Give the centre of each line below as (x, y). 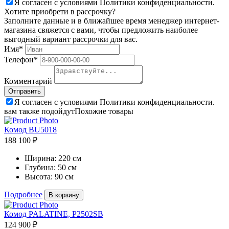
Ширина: (40, 158)
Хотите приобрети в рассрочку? (60, 12)
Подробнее (23, 194)
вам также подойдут (39, 111)
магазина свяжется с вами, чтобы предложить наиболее (101, 30)
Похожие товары (104, 111)
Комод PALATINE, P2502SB (54, 214)
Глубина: (40, 167)
